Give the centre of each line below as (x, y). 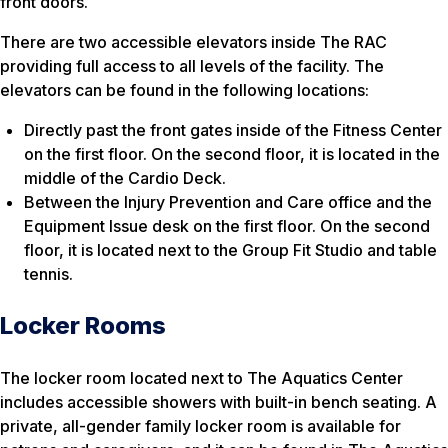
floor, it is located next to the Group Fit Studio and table (230, 250)
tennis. (48, 274)
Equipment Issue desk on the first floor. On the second (227, 226)
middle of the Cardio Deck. (125, 178)
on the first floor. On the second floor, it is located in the (232, 154)
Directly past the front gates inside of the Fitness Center (233, 130)
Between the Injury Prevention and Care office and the (228, 202)
